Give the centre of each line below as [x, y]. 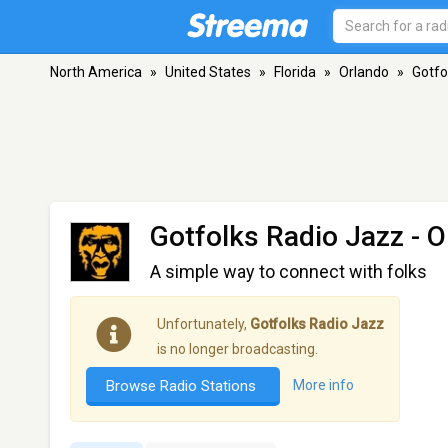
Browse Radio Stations [183, 386]
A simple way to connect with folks [288, 271]
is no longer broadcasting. [237, 349]
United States [208, 72]
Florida [295, 72]
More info [323, 385]
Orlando [364, 72]
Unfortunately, [203, 324]
